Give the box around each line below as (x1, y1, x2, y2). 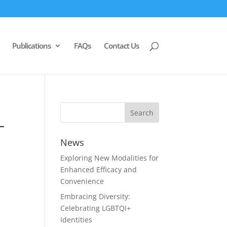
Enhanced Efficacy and (60, 165, 137, 174)
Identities (60, 215, 93, 224)
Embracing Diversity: (60, 192, 131, 201)
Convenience (60, 176, 104, 186)
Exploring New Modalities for (60, 153, 159, 163)
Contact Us (103, 40, 139, 51)
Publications (12, 40, 51, 51)
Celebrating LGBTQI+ (60, 203, 131, 213)
